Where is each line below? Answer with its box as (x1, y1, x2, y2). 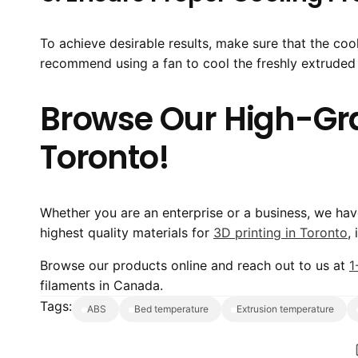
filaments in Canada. (40, 277, 163, 294)
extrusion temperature (242, 303, 334, 316)
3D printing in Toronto (213, 225, 348, 241)
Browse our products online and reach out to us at (40, 257, 349, 274)
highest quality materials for (40, 225, 213, 241)
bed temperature (141, 303, 209, 316)
